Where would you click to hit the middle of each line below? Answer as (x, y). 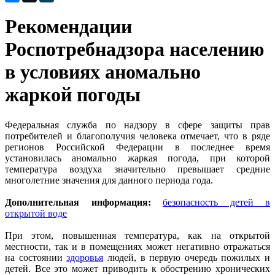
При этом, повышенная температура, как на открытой (137, 235)
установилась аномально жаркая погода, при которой (137, 158)
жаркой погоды (73, 95)
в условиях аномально (103, 72)
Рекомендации (68, 27)
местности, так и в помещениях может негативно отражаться (137, 246)
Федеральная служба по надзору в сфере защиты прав (137, 125)
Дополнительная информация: (78, 202)
